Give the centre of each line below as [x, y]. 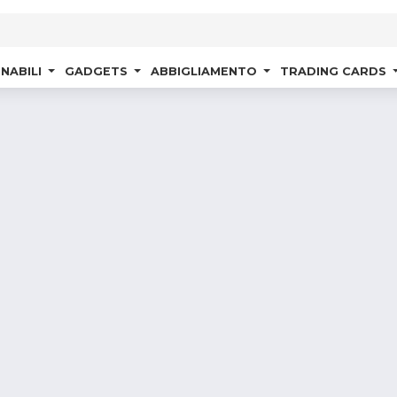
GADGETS [97, 72]
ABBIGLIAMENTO [205, 72]
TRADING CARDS [335, 72]
